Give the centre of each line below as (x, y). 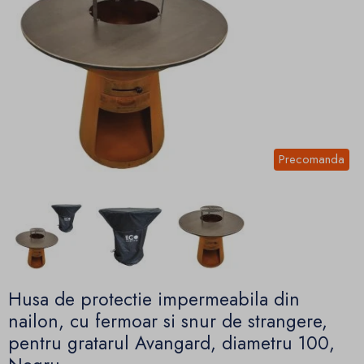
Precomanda (312, 160)
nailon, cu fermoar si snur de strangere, (168, 321)
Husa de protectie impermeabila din (154, 299)
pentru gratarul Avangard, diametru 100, (171, 343)
